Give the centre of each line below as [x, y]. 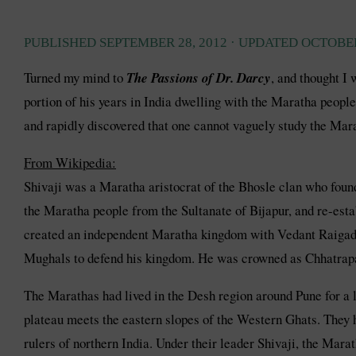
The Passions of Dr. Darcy [199, 78]
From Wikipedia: [70, 163]
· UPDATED [264, 43]
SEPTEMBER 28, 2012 [163, 43]
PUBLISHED [62, 43]
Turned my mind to [75, 78]
